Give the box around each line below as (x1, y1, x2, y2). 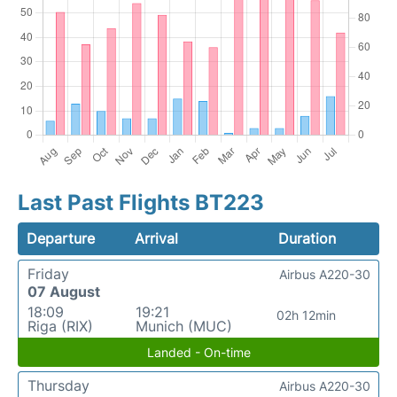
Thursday (27, 377, 90, 395)
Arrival (135, 230, 179, 248)
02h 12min (276, 307, 337, 323)
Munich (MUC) (135, 317, 232, 336)
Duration (277, 230, 336, 248)
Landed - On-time (146, 345, 251, 361)
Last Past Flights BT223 (18, 190, 264, 216)
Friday (27, 265, 69, 284)
